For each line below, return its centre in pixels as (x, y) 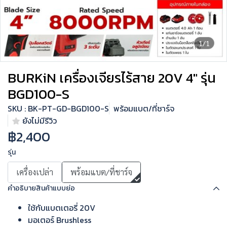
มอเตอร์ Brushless (60, 220)
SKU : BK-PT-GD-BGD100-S (58, 108)
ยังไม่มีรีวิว (40, 121)
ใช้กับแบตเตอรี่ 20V (62, 208)
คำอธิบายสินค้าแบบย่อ (41, 188)
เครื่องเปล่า (35, 172)
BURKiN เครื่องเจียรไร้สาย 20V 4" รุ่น (112, 78)
